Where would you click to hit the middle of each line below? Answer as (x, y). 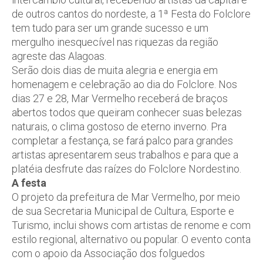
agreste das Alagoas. (59, 56)
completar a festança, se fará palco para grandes (122, 141)
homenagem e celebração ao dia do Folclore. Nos (124, 84)
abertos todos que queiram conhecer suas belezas (127, 112)
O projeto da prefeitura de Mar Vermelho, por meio (126, 197)
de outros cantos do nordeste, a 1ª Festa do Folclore (131, 14)
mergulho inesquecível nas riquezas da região (115, 42)
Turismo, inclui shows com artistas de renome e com (131, 225)
